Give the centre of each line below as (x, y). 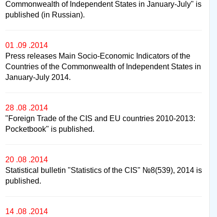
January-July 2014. (38, 77)
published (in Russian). (45, 15)
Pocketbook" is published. (50, 129)
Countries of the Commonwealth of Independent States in (103, 66)
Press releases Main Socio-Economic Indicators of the (98, 56)
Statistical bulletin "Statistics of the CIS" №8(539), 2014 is (104, 170)
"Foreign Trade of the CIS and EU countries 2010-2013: (100, 118)
